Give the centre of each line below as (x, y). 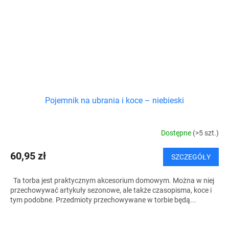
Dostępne (177, 133)
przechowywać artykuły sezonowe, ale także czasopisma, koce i (111, 190)
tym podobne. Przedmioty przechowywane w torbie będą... (103, 200)
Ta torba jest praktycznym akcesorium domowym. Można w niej (112, 181)
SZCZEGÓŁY (191, 157)
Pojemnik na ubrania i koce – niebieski (114, 101)
